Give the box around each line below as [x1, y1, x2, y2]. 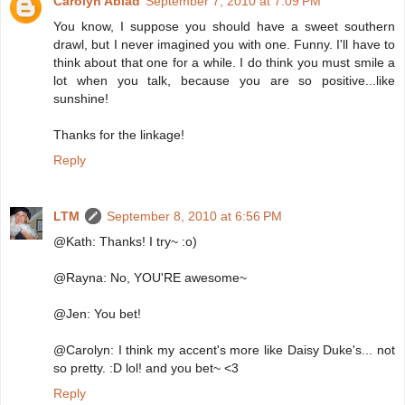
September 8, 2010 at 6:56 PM [107, 208, 282, 223]
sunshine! [53, 90, 108, 106]
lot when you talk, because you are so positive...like [53, 72, 395, 88]
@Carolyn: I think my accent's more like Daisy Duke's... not [53, 342, 395, 357]
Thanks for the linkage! [53, 127, 184, 142]
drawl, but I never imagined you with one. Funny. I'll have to [53, 36, 395, 52]
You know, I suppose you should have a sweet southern [53, 18, 395, 33]
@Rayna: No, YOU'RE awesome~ [53, 269, 247, 285]
